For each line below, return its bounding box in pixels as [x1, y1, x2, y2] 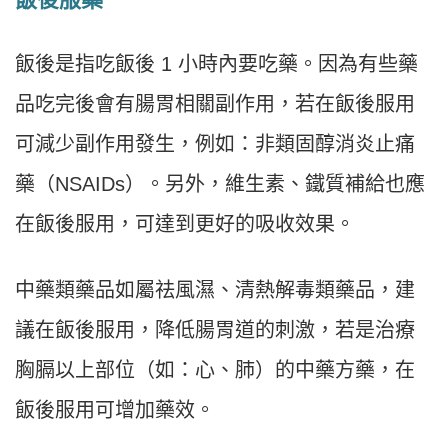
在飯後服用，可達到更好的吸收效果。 [15, 213, 355, 236]
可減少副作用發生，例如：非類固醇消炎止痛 [15, 133, 415, 156]
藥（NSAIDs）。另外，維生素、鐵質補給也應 [15, 173, 425, 196]
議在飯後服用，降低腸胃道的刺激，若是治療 [15, 319, 415, 342]
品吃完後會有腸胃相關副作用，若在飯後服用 [15, 93, 415, 116]
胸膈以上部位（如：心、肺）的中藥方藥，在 [15, 359, 415, 382]
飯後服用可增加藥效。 [15, 399, 215, 422]
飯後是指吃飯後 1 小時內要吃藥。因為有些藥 [15, 53, 418, 76]
